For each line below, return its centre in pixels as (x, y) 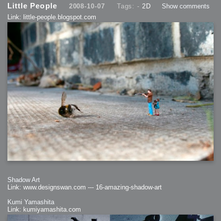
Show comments (185, 6)
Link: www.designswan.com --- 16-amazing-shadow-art (85, 187)
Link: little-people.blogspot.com (52, 17)
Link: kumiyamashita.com (44, 209)
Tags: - (129, 6)
